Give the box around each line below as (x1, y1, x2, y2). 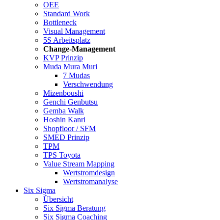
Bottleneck (43, 18, 77, 27)
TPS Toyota (43, 151, 81, 159)
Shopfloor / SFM (43, 124, 96, 133)
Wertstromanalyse (63, 177, 118, 186)
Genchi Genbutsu (43, 98, 98, 106)
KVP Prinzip (43, 54, 83, 62)
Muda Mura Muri (43, 62, 97, 71)
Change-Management (43, 45, 115, 53)
